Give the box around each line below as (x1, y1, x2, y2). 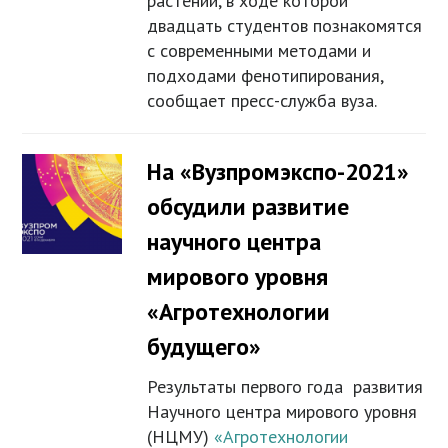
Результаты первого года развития (147, 375, 424, 399)
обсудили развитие (147, 191, 350, 223)
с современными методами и (147, 39, 372, 63)
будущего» (147, 331, 262, 363)
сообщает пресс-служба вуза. (147, 89, 378, 113)
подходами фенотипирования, (147, 64, 384, 88)
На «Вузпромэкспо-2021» (147, 156, 410, 188)
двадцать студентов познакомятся (147, 14, 423, 38)
